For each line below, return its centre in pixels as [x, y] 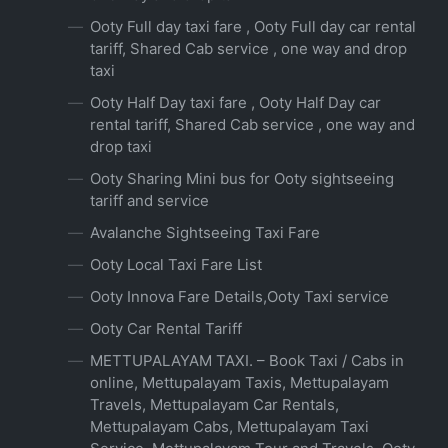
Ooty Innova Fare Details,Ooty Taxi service [239, 297]
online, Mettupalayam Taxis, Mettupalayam [239, 383]
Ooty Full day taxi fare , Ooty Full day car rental [253, 27]
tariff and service [149, 201]
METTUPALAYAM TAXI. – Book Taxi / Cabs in [247, 361]
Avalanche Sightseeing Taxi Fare [205, 233]
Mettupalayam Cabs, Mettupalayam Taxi [229, 427]
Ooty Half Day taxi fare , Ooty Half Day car [235, 103]
